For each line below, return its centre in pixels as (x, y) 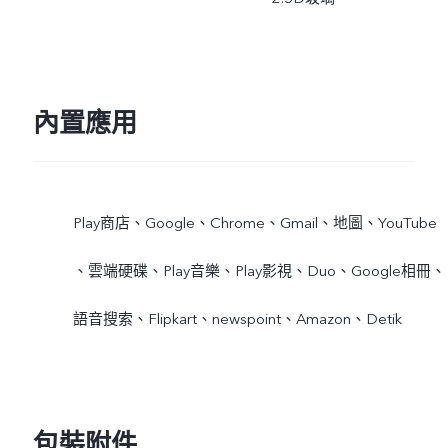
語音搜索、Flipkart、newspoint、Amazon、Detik (237, 318)
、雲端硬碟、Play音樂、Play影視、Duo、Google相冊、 (259, 270)
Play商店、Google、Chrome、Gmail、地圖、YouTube (254, 222)
